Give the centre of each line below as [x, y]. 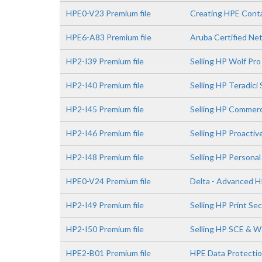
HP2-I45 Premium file [105, 109]
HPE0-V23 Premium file [108, 13]
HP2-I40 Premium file [105, 85]
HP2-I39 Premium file [105, 61]
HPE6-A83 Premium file [109, 37]
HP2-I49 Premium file [105, 205]
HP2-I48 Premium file [105, 157]
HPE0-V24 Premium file [108, 181]
